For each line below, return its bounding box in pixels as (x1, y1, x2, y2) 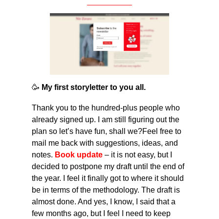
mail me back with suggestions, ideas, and (32, 138, 178, 147)
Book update (55, 150, 103, 159)
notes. (32, 150, 55, 159)
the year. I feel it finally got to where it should (32, 174, 184, 182)
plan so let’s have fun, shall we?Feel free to (32, 127, 181, 135)
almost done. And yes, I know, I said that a (32, 197, 175, 206)
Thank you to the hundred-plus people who (32, 103, 180, 112)
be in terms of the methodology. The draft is (32, 185, 180, 194)
